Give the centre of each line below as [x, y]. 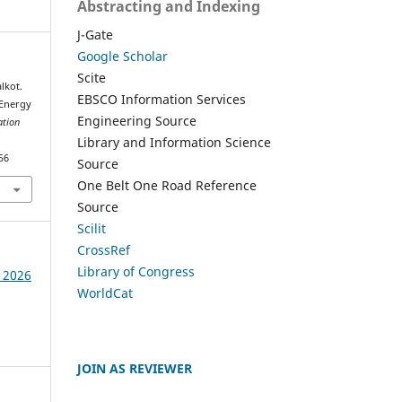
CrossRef [104, 249]
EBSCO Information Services [162, 99]
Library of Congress [136, 271]
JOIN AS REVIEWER [135, 368]
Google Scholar [122, 56]
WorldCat [105, 293]
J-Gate [95, 34]
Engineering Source [137, 120]
